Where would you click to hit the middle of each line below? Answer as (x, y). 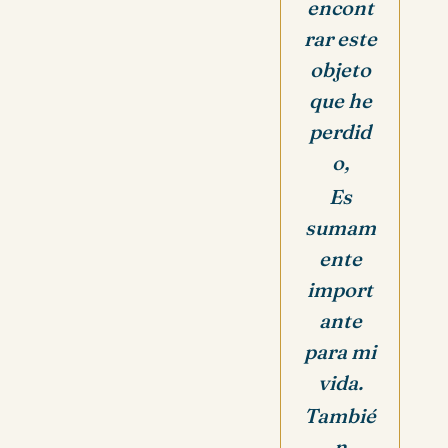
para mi (340, 351)
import (340, 289)
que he (340, 100)
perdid (340, 131)
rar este (340, 38)
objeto (340, 69)
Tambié (340, 416)
